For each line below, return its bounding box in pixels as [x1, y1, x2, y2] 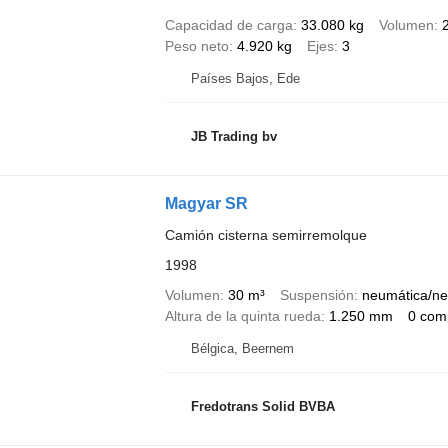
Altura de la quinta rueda [164, 308, 321, 324]
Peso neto [164, 38, 229, 54]
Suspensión [279, 287, 354, 303]
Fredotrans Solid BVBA [190, 398, 335, 414]
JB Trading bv [190, 128, 277, 144]
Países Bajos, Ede [190, 71, 300, 86]
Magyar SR [164, 195, 248, 212]
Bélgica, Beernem [190, 341, 294, 356]
